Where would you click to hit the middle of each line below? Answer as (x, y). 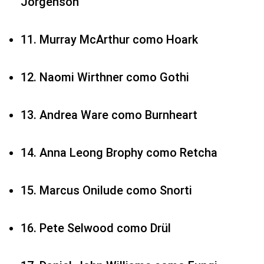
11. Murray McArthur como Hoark (109, 40)
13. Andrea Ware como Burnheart (109, 115)
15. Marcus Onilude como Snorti (106, 191)
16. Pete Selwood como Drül (96, 228)
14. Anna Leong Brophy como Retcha (119, 153)
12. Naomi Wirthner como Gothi (105, 77)
